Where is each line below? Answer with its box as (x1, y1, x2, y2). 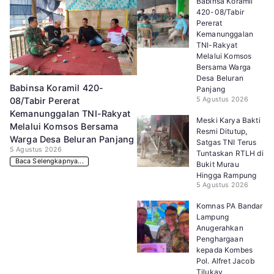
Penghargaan (196, 234, 243, 243)
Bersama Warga (196, 62, 251, 72)
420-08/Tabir (196, 7, 244, 17)
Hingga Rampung (196, 170, 257, 180)
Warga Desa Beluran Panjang (10, 133, 135, 144)
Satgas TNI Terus (196, 137, 257, 147)
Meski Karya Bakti (196, 115, 261, 125)
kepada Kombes (196, 245, 253, 254)
